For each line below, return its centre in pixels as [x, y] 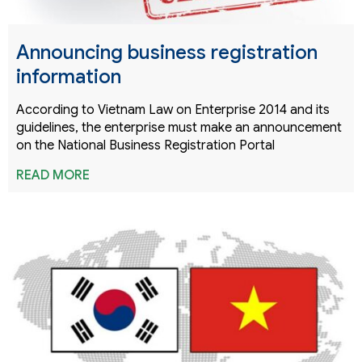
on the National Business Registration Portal [145, 146]
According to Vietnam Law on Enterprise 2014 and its [173, 110]
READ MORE [53, 176]
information [69, 77]
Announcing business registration [167, 53]
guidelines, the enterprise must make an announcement [179, 128]
